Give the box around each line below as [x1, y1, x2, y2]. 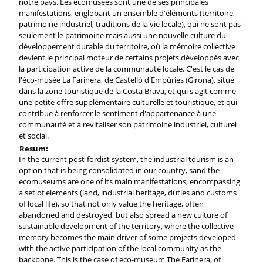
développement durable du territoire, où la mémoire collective [18, 41, 235, 52]
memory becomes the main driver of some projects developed [18, 231, 236, 242]
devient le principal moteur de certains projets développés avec [18, 52, 239, 63]
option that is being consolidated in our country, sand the [18, 164, 220, 176]
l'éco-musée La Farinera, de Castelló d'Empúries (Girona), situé [18, 74, 234, 85]
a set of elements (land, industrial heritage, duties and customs [18, 187, 237, 198]
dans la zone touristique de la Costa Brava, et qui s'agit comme [18, 85, 236, 96]
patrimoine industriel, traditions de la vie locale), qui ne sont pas [18, 18, 241, 29]
